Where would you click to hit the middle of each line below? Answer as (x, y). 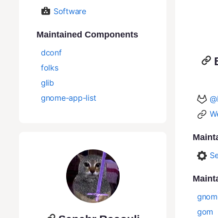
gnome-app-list (69, 98)
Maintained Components (87, 34)
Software (70, 11)
